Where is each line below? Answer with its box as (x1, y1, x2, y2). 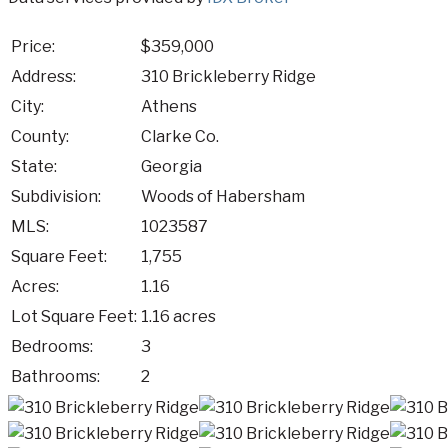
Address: (11, 66, 76, 86)
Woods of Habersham (141, 186, 305, 206)
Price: (11, 36, 55, 56)
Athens (141, 96, 197, 116)
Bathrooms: (11, 366, 100, 386)
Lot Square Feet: (11, 306, 137, 326)
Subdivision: (11, 186, 101, 206)
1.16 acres (141, 306, 216, 326)
